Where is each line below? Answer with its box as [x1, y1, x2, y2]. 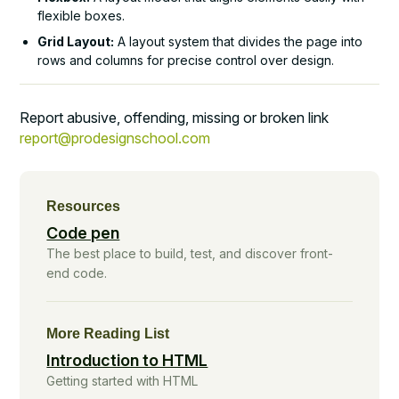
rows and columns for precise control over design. [37, 52, 335, 68]
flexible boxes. [37, 7, 126, 23]
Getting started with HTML [46, 372, 199, 388]
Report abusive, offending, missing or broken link [20, 108, 330, 126]
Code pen [46, 223, 120, 242]
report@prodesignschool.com [20, 128, 211, 147]
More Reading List [46, 325, 170, 341]
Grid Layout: [37, 33, 115, 49]
